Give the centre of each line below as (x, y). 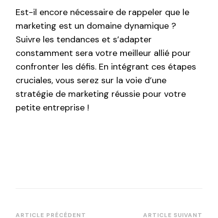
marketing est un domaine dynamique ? (96, 26)
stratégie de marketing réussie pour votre (101, 94)
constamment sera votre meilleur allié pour (103, 53)
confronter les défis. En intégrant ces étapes (106, 67)
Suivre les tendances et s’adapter (84, 40)
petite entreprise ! (52, 108)
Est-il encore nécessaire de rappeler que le (102, 12)
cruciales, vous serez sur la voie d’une (91, 81)
